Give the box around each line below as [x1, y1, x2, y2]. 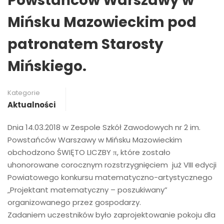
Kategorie [7, 87, 40, 97]
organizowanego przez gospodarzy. [7, 196, 141, 207]
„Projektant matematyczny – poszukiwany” [7, 184, 167, 195]
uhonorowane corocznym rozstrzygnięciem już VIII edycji [7, 159, 216, 170]
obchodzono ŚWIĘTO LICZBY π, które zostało [7, 146, 170, 157]
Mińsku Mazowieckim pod [7, 12, 196, 32]
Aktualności [7, 99, 55, 110]
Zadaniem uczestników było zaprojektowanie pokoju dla [7, 209, 215, 220]
